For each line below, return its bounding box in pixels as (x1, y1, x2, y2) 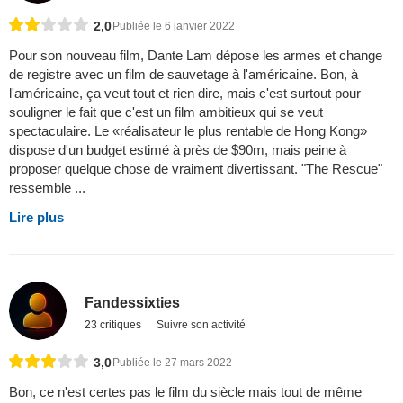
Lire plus (9, 210, 64, 226)
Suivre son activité (157, 318, 246, 332)
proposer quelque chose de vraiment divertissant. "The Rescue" (9, 161, 382, 177)
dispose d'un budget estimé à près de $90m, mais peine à (9, 142, 346, 158)
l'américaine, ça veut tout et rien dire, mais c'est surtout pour (9, 85, 361, 102)
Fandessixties (85, 295, 181, 311)
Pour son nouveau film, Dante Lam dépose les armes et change (9, 48, 382, 64)
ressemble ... (9, 180, 85, 196)
